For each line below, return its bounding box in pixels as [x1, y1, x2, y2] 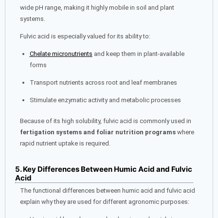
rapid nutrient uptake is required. [20, 139, 110, 147]
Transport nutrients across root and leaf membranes [29, 79, 177, 87]
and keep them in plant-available [92, 50, 184, 58]
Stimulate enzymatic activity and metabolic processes [29, 96, 181, 104]
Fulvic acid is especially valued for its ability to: [20, 33, 150, 40]
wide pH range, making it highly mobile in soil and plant [20, 4, 174, 12]
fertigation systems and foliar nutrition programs [20, 128, 176, 136]
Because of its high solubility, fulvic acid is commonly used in [20, 117, 191, 125]
